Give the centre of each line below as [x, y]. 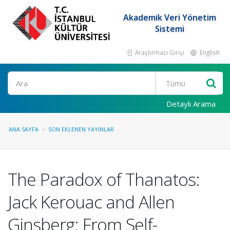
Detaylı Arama [191, 104]
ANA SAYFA [24, 129]
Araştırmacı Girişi [159, 52]
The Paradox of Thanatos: [104, 179]
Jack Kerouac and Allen [91, 202]
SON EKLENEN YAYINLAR [81, 129]
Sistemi [169, 29]
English [209, 52]
